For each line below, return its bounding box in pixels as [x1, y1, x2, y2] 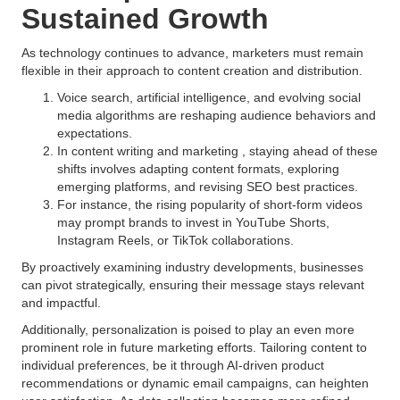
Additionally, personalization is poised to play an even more [21, 322, 354, 337]
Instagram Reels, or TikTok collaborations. [57, 233, 297, 247]
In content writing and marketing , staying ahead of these [57, 144, 378, 158]
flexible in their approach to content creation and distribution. [21, 63, 366, 78]
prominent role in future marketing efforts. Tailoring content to [21, 340, 367, 354]
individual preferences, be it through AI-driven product [21, 358, 324, 372]
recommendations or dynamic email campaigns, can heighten [21, 376, 369, 390]
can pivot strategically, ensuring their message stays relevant [21, 278, 364, 292]
